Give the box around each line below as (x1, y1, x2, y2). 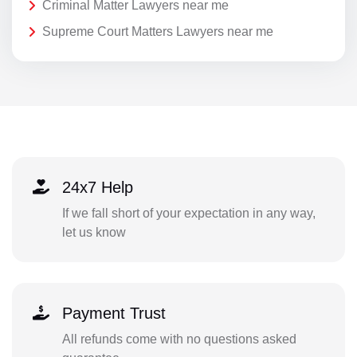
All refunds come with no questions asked (61, 331, 296, 346)
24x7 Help (61, 178, 133, 196)
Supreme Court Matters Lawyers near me (42, 25, 273, 39)
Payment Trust (61, 304, 166, 322)
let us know (61, 225, 126, 239)
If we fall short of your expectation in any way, (61, 206, 316, 220)
